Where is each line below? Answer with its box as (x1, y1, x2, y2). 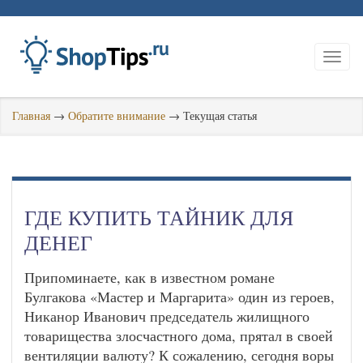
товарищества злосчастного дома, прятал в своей (24, 326, 333, 345)
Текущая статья (183, 108, 257, 123)
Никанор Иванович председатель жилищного (24, 306, 310, 326)
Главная (12, 108, 50, 123)
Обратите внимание (68, 108, 165, 123)
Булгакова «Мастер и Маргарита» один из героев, (24, 287, 335, 306)
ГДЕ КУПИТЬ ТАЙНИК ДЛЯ (24, 203, 293, 231)
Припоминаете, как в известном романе (24, 267, 275, 287)
